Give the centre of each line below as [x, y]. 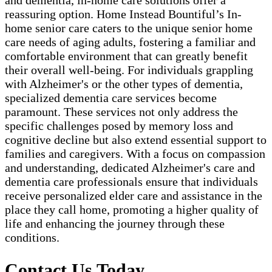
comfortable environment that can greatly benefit [126, 56]
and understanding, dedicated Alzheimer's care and [130, 168]
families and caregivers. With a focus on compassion [135, 154]
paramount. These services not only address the [121, 112]
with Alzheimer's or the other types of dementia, [124, 84]
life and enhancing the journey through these [115, 224]
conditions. [32, 238]
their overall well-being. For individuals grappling [129, 70]
